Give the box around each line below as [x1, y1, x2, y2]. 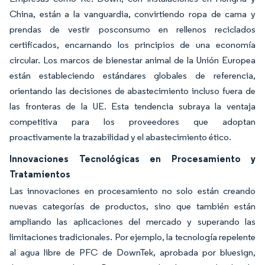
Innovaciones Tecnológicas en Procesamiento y [9, 153, 256, 164]
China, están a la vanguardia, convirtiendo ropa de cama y [9, 8, 256, 20]
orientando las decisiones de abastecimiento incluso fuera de [9, 85, 256, 96]
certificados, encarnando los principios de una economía [9, 39, 256, 50]
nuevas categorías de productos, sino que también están [9, 201, 256, 212]
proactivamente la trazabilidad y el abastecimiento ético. [9, 131, 231, 143]
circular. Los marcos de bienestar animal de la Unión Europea [9, 54, 256, 66]
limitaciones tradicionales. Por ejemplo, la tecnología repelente [9, 231, 256, 243]
